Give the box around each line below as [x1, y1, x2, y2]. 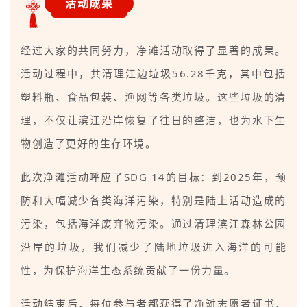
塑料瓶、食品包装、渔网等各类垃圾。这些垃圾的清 [21, 90, 286, 104]
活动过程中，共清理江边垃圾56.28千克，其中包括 [21, 66, 286, 81]
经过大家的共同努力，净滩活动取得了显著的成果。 [21, 43, 286, 58]
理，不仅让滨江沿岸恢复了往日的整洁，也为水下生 [21, 113, 286, 127]
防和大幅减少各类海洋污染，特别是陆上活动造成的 [21, 193, 286, 208]
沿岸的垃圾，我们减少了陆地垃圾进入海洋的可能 [21, 240, 286, 254]
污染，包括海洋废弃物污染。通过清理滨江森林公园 [21, 217, 286, 231]
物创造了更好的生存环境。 [21, 136, 156, 151]
